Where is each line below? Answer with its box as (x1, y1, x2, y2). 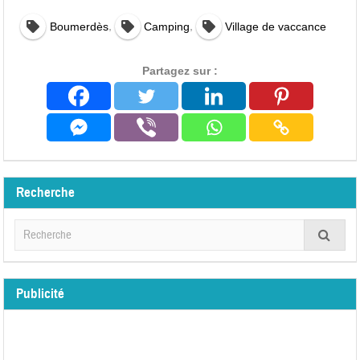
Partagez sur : (142, 63, 218, 77)
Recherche (16, 183, 76, 201)
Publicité (16, 284, 65, 302)
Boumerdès (49, 19, 108, 33)
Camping (143, 19, 190, 33)
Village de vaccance (225, 19, 327, 33)
